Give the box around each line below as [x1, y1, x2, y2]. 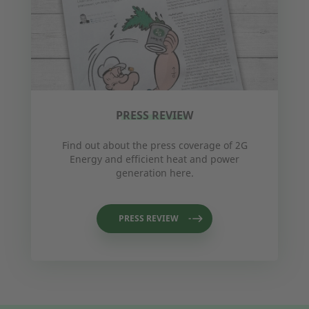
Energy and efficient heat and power [70, 152, 239, 166]
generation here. [115, 166, 194, 180]
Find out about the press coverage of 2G [61, 139, 248, 152]
